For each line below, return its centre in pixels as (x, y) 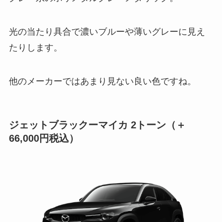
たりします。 (35, 47)
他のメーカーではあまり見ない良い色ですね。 (102, 81)
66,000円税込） (44, 138)
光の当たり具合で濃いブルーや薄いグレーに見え (107, 31)
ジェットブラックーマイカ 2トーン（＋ (97, 125)
